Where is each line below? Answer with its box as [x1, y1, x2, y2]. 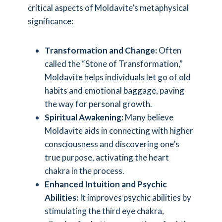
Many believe [123, 111, 173, 122]
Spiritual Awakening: [45, 111, 123, 122]
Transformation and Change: [45, 45, 157, 55]
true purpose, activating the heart [45, 152, 169, 163]
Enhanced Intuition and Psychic [45, 178, 167, 189]
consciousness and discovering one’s [45, 138, 179, 149]
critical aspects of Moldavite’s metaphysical [28, 2, 189, 13]
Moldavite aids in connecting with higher [45, 125, 193, 136]
